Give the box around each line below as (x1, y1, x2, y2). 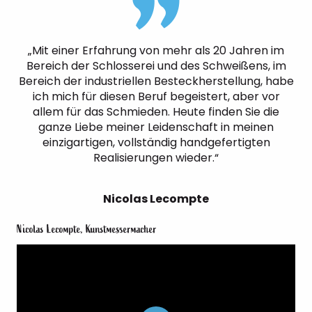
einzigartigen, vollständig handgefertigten (42, 134, 270, 150)
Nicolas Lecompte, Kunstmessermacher (17, 222, 157, 236)
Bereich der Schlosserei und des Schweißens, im (26, 58, 286, 74)
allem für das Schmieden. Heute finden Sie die (33, 104, 279, 120)
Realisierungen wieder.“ (93, 150, 219, 166)
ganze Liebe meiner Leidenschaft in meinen (38, 119, 274, 135)
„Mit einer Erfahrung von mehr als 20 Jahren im (28, 42, 284, 58)
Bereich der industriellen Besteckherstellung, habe (18, 73, 294, 89)
